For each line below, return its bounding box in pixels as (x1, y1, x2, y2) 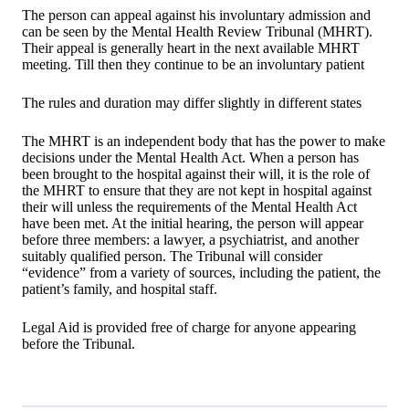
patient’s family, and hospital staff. (22, 281, 217, 298)
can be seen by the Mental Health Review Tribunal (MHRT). (22, 24, 372, 40)
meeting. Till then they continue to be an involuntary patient (22, 57, 364, 73)
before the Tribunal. (22, 336, 135, 352)
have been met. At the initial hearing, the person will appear (22, 215, 363, 232)
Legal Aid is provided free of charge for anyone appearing (22, 320, 356, 336)
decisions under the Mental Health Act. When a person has (22, 150, 359, 166)
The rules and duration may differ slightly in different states (22, 95, 362, 111)
